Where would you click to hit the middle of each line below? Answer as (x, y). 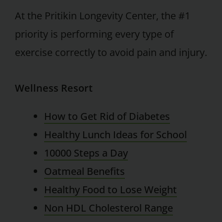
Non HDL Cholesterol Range (109, 208)
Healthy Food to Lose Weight (111, 189)
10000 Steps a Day (86, 153)
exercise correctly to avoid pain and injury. (111, 53)
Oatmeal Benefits (85, 171)
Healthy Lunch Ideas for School (116, 134)
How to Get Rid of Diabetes (107, 116)
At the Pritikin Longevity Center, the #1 (103, 16)
